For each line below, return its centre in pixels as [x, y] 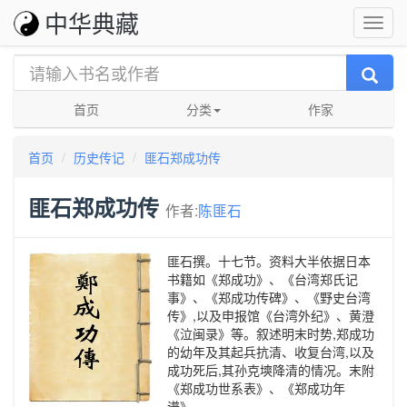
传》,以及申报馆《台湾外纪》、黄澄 [271, 315]
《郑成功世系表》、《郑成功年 [256, 388]
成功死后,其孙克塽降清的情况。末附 [271, 370]
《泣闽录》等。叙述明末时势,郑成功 [271, 333]
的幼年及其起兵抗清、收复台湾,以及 [271, 352]
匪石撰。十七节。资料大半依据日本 [269, 261]
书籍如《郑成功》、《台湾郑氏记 [263, 279]
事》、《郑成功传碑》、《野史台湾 [269, 297]
